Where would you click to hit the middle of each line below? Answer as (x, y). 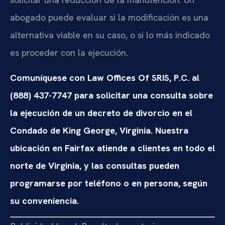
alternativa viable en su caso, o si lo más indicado (110, 35)
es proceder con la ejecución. (69, 53)
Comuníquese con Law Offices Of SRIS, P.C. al (105, 77)
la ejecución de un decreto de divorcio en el (101, 113)
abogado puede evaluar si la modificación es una (109, 18)
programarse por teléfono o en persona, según (109, 183)
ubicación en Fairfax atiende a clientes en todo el (113, 148)
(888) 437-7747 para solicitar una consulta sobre (111, 95)
